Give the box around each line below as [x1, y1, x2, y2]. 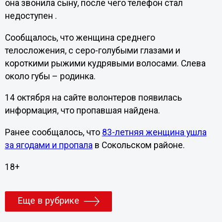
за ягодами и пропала [4, 140, 93, 150]
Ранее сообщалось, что [4, 127, 102, 137]
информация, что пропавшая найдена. [4, 106, 160, 116]
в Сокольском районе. [92, 140, 185, 150]
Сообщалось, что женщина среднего [4, 32, 155, 43]
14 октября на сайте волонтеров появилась [4, 93, 182, 103]
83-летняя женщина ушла [102, 127, 207, 137]
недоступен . [4, 11, 57, 21]
